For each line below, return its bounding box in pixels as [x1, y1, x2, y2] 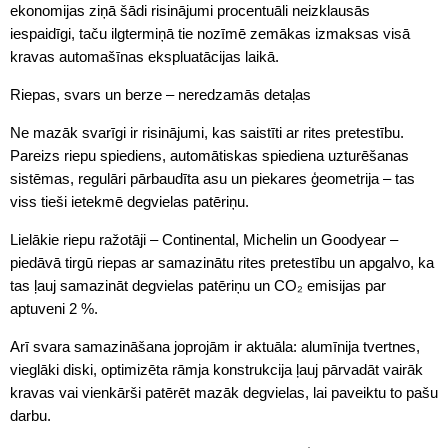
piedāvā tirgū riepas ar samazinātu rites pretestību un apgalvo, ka [10, 253, 434, 271]
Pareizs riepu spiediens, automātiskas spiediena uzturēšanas [10, 146, 409, 164]
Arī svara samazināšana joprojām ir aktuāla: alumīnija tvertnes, [10, 337, 420, 355]
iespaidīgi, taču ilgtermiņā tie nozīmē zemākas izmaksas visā [10, 24, 410, 42]
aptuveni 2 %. [10, 299, 98, 317]
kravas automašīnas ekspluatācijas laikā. [10, 47, 279, 65]
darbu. [10, 406, 51, 424]
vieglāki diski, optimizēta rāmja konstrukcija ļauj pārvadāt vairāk [10, 360, 423, 378]
